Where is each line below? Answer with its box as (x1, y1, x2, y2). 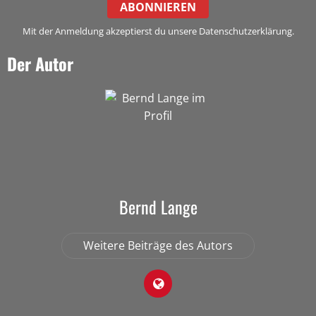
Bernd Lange (119, 193, 197, 219)
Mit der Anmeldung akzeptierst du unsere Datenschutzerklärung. (22, 24, 294, 37)
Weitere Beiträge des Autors (83, 237, 233, 253)
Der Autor (7, 50, 73, 76)
